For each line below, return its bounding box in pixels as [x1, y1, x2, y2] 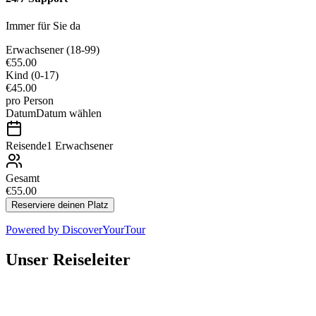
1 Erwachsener [47, 139, 113, 152]
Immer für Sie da [6, 19, 80, 32]
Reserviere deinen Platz [11, 199, 109, 210]
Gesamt [6, 171, 39, 184]
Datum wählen [36, 107, 102, 119]
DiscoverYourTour [62, 223, 145, 236]
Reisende [6, 139, 47, 152]
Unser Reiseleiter [6, 250, 130, 269]
